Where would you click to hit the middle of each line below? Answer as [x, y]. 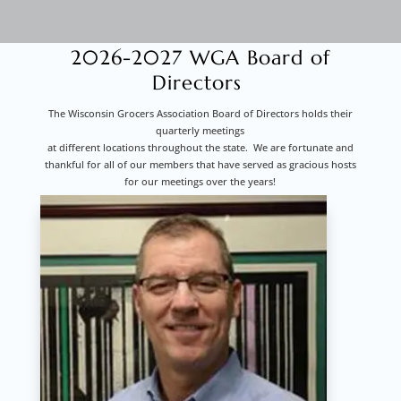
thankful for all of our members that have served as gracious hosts [200, 164]
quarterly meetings [200, 130]
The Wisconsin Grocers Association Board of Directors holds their [200, 113]
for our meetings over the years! [200, 181]
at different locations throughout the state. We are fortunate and [200, 147]
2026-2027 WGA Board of [200, 57]
